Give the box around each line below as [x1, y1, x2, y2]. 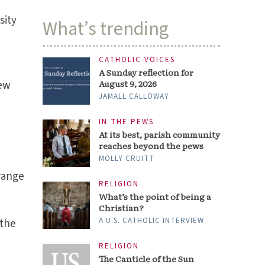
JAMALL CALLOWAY [99, 91, 170, 102]
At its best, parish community [99, 128, 221, 141]
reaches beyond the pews [99, 140, 204, 152]
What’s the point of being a [99, 190, 212, 203]
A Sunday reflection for [99, 66, 194, 78]
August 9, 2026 [99, 77, 157, 89]
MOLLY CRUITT [99, 153, 155, 164]
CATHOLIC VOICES [99, 54, 176, 65]
